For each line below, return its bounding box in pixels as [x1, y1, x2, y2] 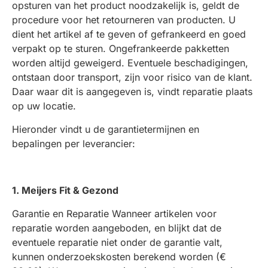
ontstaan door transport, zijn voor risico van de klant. [12, 71, 252, 83]
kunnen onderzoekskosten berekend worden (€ [12, 251, 226, 263]
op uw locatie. [12, 100, 76, 112]
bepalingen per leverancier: [12, 138, 135, 150]
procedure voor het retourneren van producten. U [12, 14, 236, 26]
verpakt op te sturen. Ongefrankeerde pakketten [12, 42, 229, 54]
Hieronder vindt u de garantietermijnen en [12, 123, 199, 135]
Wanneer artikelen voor [109, 208, 217, 220]
